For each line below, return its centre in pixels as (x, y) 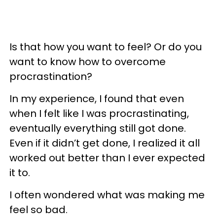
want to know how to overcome (88, 61)
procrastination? (51, 76)
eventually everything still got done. (98, 128)
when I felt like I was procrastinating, (99, 113)
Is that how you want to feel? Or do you (106, 47)
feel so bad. (38, 209)
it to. (20, 172)
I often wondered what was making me (107, 195)
